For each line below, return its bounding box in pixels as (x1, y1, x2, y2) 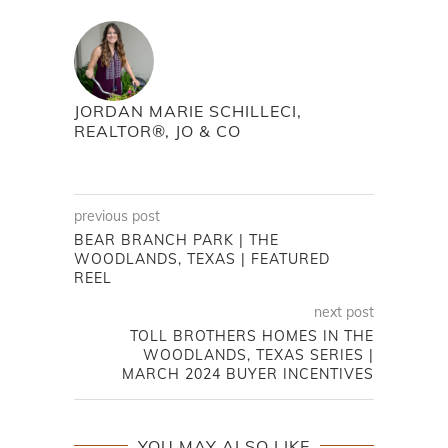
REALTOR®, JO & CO (74, 121, 241, 142)
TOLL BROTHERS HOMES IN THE (130, 327, 374, 346)
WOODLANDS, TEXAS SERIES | (143, 346, 374, 365)
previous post (74, 207, 160, 226)
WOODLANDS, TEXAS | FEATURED (74, 250, 330, 269)
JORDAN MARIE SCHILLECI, (74, 101, 302, 122)
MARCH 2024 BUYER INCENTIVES (122, 365, 374, 384)
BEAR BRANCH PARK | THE (74, 231, 279, 250)
